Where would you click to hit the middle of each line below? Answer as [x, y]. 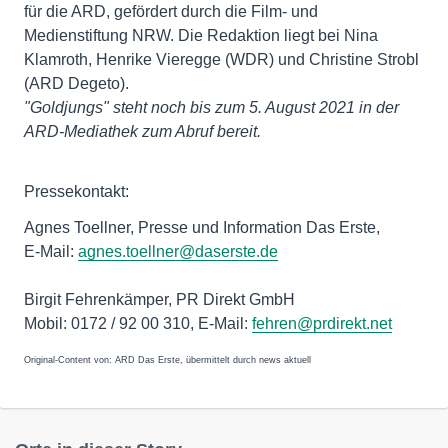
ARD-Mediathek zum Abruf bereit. [142, 131]
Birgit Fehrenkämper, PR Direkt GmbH [159, 299]
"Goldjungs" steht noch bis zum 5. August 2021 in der [211, 107]
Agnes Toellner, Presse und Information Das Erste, [202, 227]
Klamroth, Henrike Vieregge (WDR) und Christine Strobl [221, 59]
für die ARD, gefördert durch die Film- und [171, 11]
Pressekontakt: [76, 191]
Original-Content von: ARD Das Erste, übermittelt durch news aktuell [167, 359]
